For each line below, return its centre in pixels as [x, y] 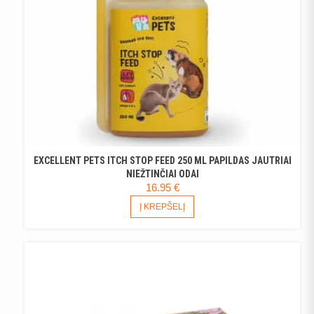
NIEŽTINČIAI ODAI [162, 173]
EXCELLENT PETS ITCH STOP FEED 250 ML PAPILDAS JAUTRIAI [162, 160]
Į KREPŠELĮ [162, 206]
